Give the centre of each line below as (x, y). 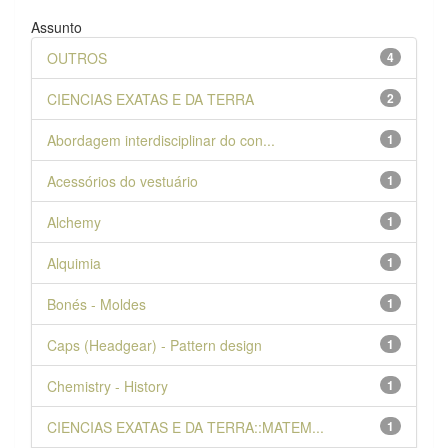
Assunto (56, 26)
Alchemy (74, 221)
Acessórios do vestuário (122, 180)
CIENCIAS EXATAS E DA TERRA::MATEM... (185, 426)
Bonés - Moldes (96, 303)
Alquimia (74, 262)
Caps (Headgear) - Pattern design (154, 344)
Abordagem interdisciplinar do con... (161, 139)
